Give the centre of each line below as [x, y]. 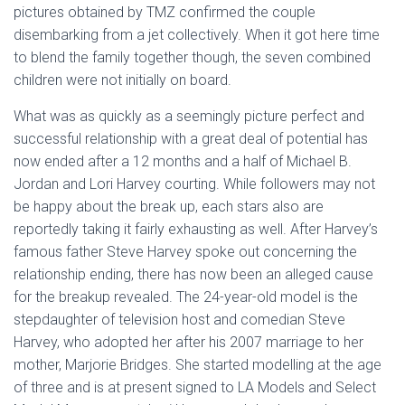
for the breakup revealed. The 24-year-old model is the [186, 297]
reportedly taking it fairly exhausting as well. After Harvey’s [196, 229]
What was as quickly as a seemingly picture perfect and [189, 116]
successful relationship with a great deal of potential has [191, 139]
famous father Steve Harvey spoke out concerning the [185, 252]
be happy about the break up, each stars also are [169, 207]
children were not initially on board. [122, 80]
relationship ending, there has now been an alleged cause [193, 274]
